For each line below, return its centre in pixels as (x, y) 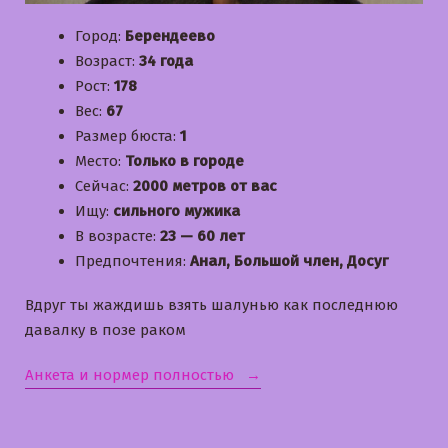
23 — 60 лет (202, 235)
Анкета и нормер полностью (131, 375)
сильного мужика (176, 210)
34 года (166, 60)
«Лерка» (267, 374)
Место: (100, 160)
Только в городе (184, 160)
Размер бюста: (127, 135)
